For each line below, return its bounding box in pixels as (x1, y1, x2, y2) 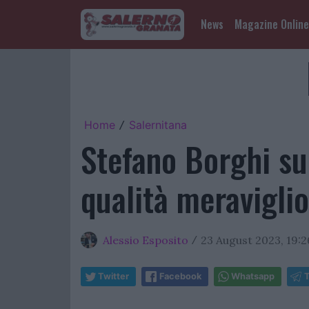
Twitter (98, 271, 129, 281)
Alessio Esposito (103, 233, 188, 247)
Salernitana (129, 118, 187, 132)
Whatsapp (231, 271, 275, 281)
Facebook (159, 271, 201, 281)
